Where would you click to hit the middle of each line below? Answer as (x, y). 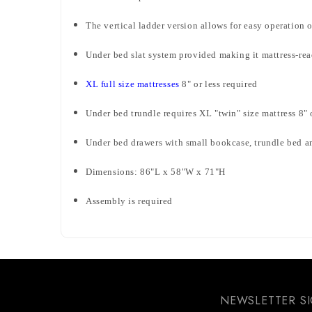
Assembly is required (129, 201)
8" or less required (218, 84)
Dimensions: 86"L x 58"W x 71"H (156, 171)
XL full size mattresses (133, 84)
